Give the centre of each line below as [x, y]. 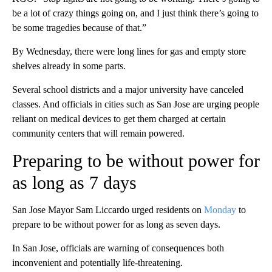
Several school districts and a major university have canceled [128, 90]
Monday [220, 210]
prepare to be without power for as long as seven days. [116, 225]
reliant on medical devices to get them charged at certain [119, 119]
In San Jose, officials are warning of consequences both [118, 248]
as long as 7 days [74, 183]
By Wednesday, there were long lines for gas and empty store [129, 52]
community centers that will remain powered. [98, 134]
